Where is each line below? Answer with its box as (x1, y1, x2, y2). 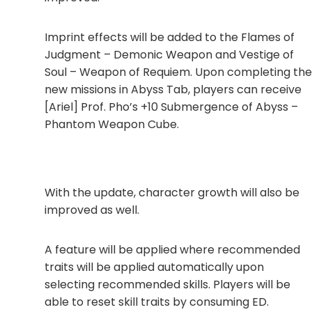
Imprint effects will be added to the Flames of (45, 29, 295, 46)
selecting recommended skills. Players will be (45, 276, 290, 293)
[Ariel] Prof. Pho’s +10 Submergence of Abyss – (45, 99, 298, 116)
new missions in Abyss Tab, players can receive (45, 81, 302, 98)
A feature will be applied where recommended (45, 242, 300, 258)
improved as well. (45, 202, 139, 219)
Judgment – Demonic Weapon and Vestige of (45, 47, 294, 63)
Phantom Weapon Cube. (45, 116, 179, 133)
